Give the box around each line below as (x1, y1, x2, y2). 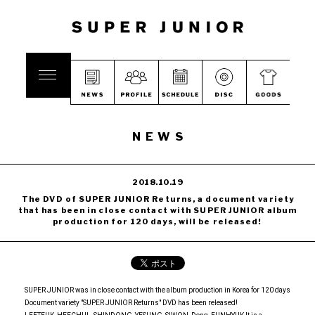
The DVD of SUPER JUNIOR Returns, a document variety (21, 194, 295, 204)
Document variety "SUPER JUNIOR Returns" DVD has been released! (25, 299, 238, 307)
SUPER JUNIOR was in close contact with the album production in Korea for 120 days (25, 286, 290, 294)
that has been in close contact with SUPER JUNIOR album (18, 205, 297, 215)
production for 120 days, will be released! (53, 217, 262, 226)
